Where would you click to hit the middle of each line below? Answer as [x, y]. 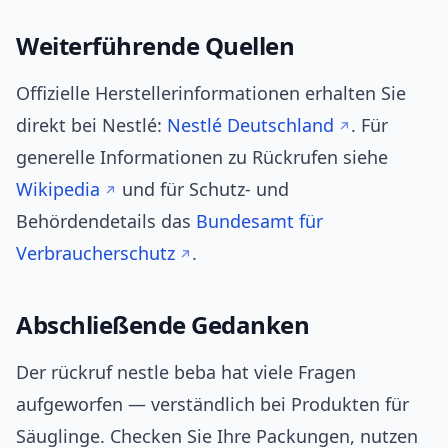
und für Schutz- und [203, 189]
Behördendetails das [106, 221]
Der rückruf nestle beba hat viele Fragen [186, 372]
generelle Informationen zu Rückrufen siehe [202, 157]
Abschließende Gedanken [163, 325]
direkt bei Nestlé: [91, 125]
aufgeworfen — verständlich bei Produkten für [212, 404]
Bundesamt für [259, 221]
